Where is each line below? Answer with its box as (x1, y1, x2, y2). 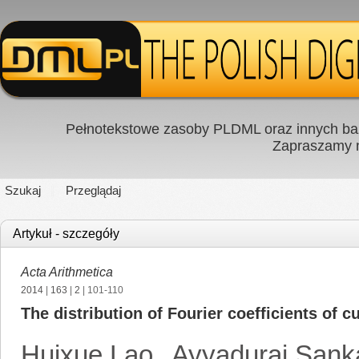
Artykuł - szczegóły (13, 227, 119, 240)
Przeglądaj (66, 184, 121, 197)
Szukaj (5, 184, 41, 197)
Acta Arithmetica (21, 265, 113, 279)
